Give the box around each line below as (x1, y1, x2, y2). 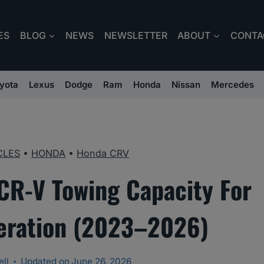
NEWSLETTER (104, 29, 167, 41)
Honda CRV (77, 147, 130, 160)
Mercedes (211, 79, 254, 91)
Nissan (171, 79, 200, 91)
